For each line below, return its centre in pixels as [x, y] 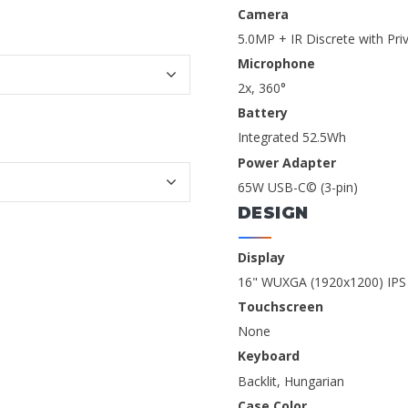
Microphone [276, 63]
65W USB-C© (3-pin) [298, 187]
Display [261, 257]
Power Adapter [287, 162]
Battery [263, 113]
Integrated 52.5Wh [292, 138]
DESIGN [273, 213]
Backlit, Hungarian [291, 381]
